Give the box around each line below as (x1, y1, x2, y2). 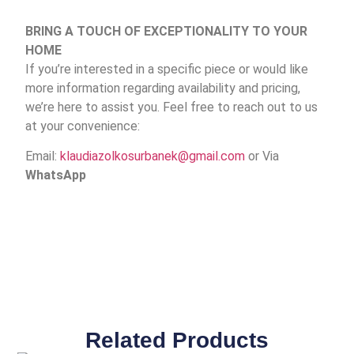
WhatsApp (25, 168, 87, 183)
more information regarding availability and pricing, (25, 81, 301, 96)
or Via (248, 149, 280, 164)
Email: (25, 149, 61, 164)
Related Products (85, 327, 269, 352)
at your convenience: (25, 119, 141, 134)
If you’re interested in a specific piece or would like (25, 62, 309, 77)
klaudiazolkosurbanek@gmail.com (60, 149, 246, 164)
